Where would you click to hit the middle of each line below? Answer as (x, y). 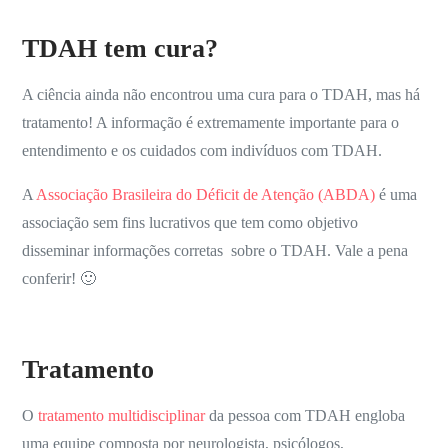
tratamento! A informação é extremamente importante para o (211, 123)
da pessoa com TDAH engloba (305, 416)
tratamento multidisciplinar (122, 416)
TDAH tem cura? (120, 49)
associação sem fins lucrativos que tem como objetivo (190, 223)
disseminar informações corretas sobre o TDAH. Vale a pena (215, 251)
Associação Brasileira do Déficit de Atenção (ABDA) (206, 195)
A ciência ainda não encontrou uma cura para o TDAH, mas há (221, 95)
